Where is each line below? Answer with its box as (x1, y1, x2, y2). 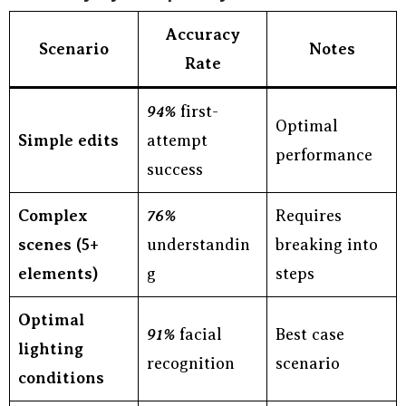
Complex (18, 207, 88, 225)
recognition (147, 354, 235, 372)
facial (175, 325, 222, 343)
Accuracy (165, 25, 240, 43)
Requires (275, 207, 342, 225)
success (147, 160, 203, 179)
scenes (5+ (18, 236, 99, 254)
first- (176, 102, 218, 121)
